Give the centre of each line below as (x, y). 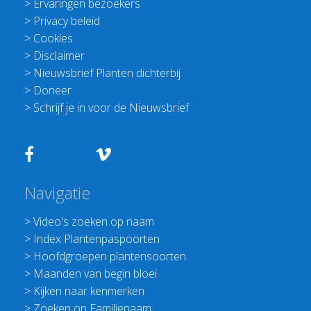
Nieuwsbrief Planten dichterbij (107, 73)
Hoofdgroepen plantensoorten (110, 257)
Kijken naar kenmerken (89, 291)
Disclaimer (59, 56)
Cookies (53, 39)
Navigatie (58, 193)
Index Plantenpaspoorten (97, 239)
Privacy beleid (67, 21)
